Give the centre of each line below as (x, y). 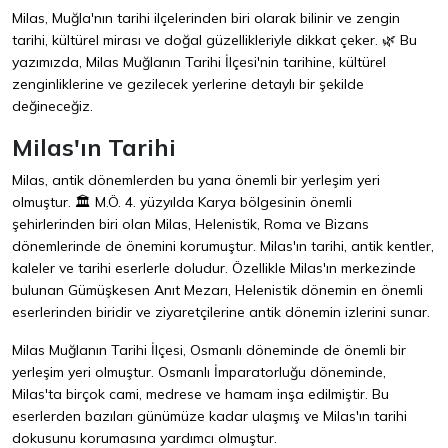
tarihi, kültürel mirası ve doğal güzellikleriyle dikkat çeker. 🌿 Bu (214, 40)
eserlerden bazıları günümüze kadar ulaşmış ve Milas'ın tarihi (209, 416)
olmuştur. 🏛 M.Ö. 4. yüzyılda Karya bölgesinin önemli (182, 202)
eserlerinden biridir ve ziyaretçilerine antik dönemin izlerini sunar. (221, 312)
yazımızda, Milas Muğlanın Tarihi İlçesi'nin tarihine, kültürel (199, 62)
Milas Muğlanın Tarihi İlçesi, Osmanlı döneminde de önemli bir (209, 350)
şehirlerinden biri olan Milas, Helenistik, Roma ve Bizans (190, 224)
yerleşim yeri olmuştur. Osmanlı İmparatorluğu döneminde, (199, 372)
